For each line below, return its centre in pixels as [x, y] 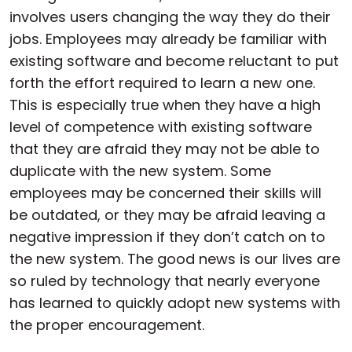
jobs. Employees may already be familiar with [168, 39]
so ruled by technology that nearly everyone [165, 281]
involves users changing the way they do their [170, 17]
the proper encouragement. [107, 325]
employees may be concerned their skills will [165, 193]
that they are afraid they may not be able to [165, 149]
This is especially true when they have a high [165, 105]
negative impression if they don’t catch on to [167, 237]
